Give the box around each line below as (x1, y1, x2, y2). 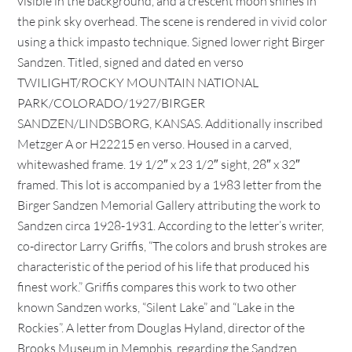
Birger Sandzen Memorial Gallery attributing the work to (17, 197, 321, 213)
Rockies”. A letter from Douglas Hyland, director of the (17, 320, 306, 335)
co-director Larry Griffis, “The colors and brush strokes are (17, 238, 328, 254)
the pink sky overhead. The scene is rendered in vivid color (17, 13, 328, 29)
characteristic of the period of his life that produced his (17, 258, 310, 274)
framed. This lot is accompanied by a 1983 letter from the (17, 177, 322, 192)
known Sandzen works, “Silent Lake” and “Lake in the (17, 299, 295, 315)
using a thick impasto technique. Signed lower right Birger (17, 34, 325, 49)
